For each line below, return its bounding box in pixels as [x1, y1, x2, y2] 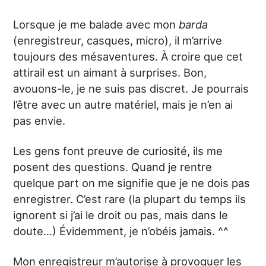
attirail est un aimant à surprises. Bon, [13, 66, 207, 79]
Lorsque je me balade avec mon [13, 18, 179, 31]
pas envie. [13, 114, 66, 127]
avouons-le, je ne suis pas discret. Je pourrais [13, 82, 249, 95]
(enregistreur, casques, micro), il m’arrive [13, 34, 223, 47]
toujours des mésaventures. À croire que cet [13, 50, 243, 63]
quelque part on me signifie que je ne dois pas [13, 176, 251, 189]
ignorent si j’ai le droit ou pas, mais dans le [13, 208, 229, 221]
